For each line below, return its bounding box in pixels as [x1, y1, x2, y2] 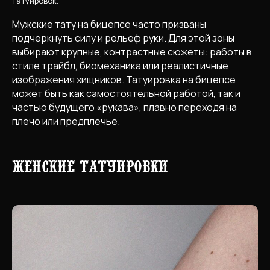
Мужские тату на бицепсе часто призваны [12, 17, 206, 31]
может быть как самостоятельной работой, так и [12, 86, 240, 100]
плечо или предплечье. [12, 114, 120, 128]
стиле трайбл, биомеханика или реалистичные [12, 58, 228, 72]
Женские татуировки [12, 156, 168, 175]
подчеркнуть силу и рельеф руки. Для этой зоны [12, 31, 234, 45]
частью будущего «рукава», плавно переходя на [12, 100, 237, 114]
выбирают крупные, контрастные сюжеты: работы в [12, 45, 252, 58]
